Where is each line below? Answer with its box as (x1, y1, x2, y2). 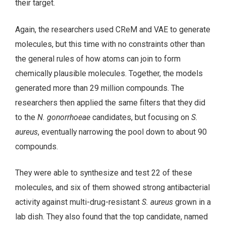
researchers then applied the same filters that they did (15, 97, 205, 107)
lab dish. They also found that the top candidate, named (15, 212, 208, 222)
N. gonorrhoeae (37, 112, 90, 122)
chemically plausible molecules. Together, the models (15, 68, 203, 78)
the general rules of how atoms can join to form (15, 53, 181, 64)
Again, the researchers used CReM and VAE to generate (15, 24, 210, 34)
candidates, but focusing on (90, 112, 191, 122)
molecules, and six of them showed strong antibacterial (15, 183, 210, 193)
